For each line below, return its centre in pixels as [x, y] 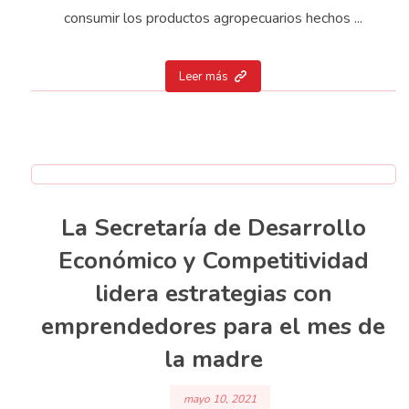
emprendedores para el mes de [214, 326]
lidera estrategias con [213, 293]
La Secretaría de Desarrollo [213, 227]
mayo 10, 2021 [220, 399]
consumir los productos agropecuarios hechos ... [214, 18]
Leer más [204, 76]
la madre [213, 359]
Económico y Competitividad [213, 260]
